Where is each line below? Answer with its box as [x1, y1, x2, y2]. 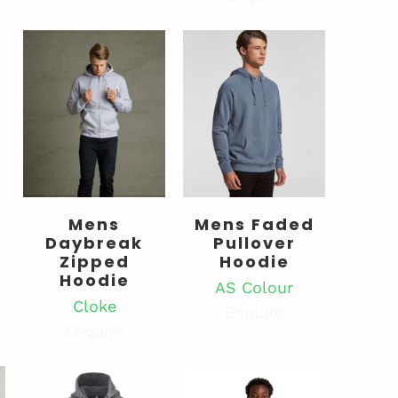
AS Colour [215, 278, 293, 298]
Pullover [212, 232, 296, 255]
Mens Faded [194, 213, 314, 236]
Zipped [59, 251, 130, 274]
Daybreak [45, 232, 143, 255]
